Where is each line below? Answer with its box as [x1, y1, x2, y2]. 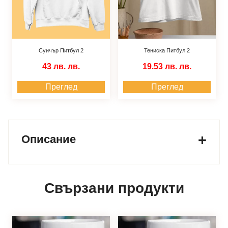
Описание [21, 133, 76, 146]
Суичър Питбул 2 [39, 47, 83, 53]
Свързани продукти [44, 180, 184, 196]
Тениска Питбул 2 [144, 47, 190, 53]
